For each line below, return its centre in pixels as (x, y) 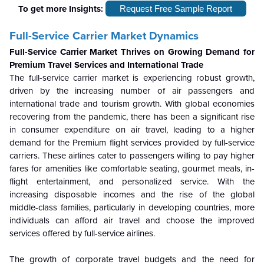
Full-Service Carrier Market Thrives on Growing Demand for (132, 52)
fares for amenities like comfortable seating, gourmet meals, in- (132, 169)
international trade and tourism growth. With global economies (132, 104)
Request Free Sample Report (176, 8)
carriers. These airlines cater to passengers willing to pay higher (132, 156)
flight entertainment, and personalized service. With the (132, 182)
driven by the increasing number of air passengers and (132, 91)
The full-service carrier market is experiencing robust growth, (132, 78)
